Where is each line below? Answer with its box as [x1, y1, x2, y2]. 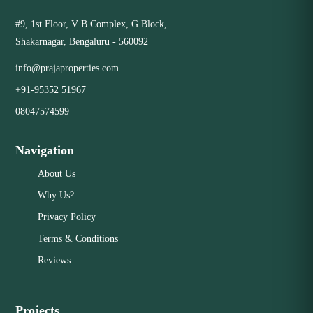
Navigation [15, 143, 75, 157]
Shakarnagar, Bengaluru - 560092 [15, 36, 149, 47]
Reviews [38, 254, 71, 265]
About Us [38, 168, 76, 179]
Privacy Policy [38, 211, 96, 222]
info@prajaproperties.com [15, 62, 119, 73]
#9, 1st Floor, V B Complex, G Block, [15, 18, 168, 29]
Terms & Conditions [38, 233, 119, 244]
